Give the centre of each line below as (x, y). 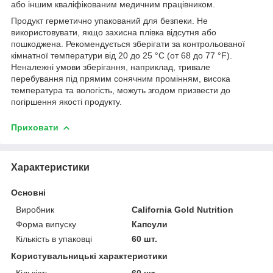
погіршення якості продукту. (66, 102)
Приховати (35, 128)
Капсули (150, 224)
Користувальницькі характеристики (89, 256)
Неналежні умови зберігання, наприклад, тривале (111, 67)
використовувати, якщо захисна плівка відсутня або (114, 33)
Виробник (35, 209)
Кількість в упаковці (54, 239)
